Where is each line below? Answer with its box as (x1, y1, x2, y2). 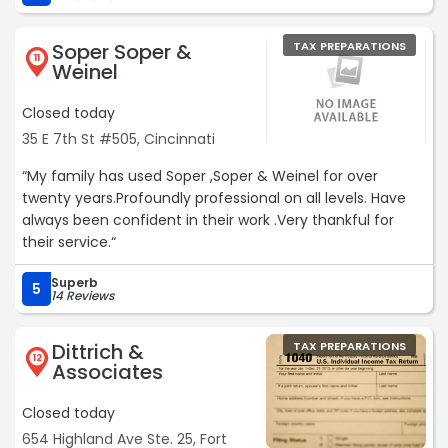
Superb (51, 274, 98, 292)
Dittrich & (52, 338, 144, 367)
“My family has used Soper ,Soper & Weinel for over (22, 166, 378, 187)
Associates (52, 358, 163, 387)
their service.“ (22, 232, 116, 253)
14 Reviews (51, 287, 114, 305)
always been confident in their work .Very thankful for (22, 210, 394, 231)
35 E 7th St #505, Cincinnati (22, 129, 215, 150)
